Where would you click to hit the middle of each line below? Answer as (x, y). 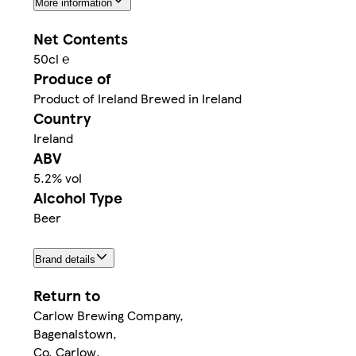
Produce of (72, 78)
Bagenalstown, (75, 334)
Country (62, 118)
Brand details (65, 260)
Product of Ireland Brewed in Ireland (137, 98)
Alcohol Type (78, 197)
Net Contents (81, 38)
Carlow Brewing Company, (108, 315)
